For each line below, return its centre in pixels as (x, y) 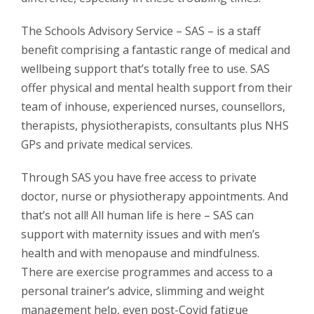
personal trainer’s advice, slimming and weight (143, 291)
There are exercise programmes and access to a (147, 272)
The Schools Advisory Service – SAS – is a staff (141, 30)
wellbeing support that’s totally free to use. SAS (145, 68)
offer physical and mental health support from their (157, 87)
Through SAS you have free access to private (139, 177)
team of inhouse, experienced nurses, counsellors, (153, 106)
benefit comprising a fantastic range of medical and (156, 49)
